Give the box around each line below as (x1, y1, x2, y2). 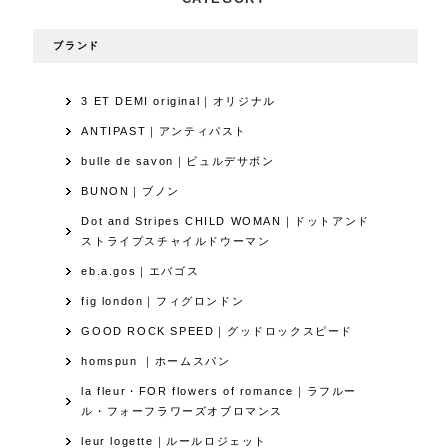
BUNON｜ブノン (81, 185, 180, 198)
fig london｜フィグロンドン (81, 295, 245, 308)
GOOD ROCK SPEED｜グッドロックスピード (81, 325, 354, 338)
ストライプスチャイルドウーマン (81, 235, 271, 248)
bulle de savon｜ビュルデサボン (81, 155, 275, 168)
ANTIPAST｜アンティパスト (81, 125, 248, 138)
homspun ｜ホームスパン (81, 355, 231, 368)
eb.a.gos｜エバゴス (81, 265, 200, 278)
